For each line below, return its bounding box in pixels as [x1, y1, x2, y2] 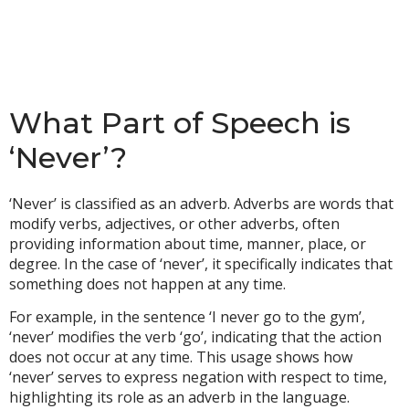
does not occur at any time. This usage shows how [9, 347, 352, 368]
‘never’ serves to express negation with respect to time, [9, 367, 387, 388]
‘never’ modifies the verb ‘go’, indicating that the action [9, 327, 382, 348]
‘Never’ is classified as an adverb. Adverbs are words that [9, 194, 393, 214]
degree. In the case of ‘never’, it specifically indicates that [9, 254, 393, 274]
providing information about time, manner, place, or [9, 234, 366, 254]
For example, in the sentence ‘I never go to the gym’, [9, 307, 365, 328]
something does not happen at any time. [9, 274, 286, 294]
